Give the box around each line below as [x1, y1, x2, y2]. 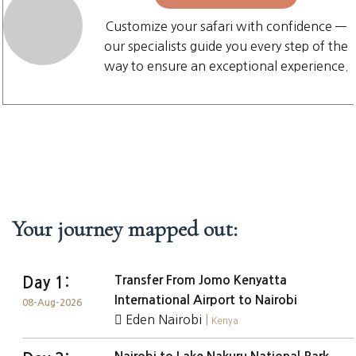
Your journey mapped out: [12, 215, 238, 242]
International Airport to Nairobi [114, 294, 298, 306]
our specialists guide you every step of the [104, 40, 348, 52]
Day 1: [22, 275, 69, 291]
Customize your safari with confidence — [106, 20, 346, 33]
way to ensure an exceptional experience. [103, 60, 349, 72]
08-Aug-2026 [22, 298, 82, 308]
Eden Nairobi [122, 313, 206, 326]
